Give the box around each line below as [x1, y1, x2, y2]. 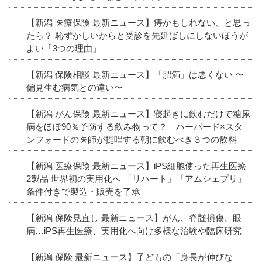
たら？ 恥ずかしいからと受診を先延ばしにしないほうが [26, 30, 248, 40]
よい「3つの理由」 [26, 43, 101, 53]
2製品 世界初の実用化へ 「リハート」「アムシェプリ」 [26, 173, 246, 184]
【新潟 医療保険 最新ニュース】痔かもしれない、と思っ [26, 17, 250, 27]
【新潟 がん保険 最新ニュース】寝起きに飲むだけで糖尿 [26, 108, 250, 119]
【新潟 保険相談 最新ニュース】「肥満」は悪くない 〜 [26, 69, 244, 80]
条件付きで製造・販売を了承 [26, 186, 140, 196]
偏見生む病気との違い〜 [26, 82, 123, 92]
